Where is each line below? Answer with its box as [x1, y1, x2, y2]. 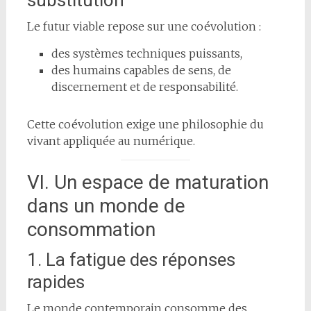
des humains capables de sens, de [51, 62, 231, 77]
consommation [26, 217, 155, 241]
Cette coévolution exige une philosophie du [26, 117, 264, 131]
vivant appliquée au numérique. [26, 133, 195, 148]
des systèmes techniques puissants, [51, 46, 242, 60]
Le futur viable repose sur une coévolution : [26, 19, 261, 33]
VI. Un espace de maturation [26, 170, 269, 194]
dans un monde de [26, 194, 185, 217]
